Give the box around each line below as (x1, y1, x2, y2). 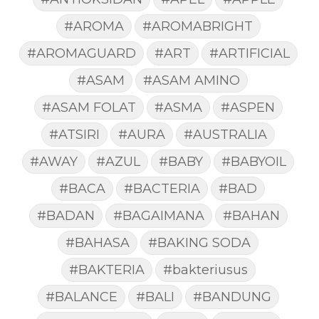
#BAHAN (222, 208, 280, 224)
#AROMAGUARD (26, 46, 136, 61)
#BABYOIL (221, 154, 286, 169)
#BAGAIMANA (113, 208, 204, 224)
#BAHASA (66, 235, 130, 251)
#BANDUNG (192, 289, 271, 305)
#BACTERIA (124, 181, 200, 197)
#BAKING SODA (148, 235, 251, 251)
